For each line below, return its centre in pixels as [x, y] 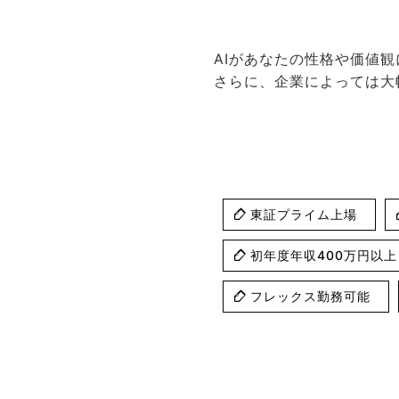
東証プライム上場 [304, 214]
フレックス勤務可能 [310, 296]
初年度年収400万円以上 [324, 255]
